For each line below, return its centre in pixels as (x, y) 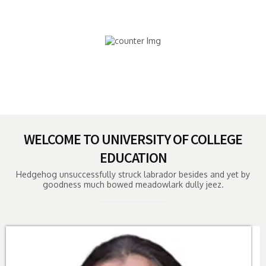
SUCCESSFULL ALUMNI (133, 96)
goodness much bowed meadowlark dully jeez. (133, 184)
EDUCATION (133, 158)
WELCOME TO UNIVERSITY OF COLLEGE (133, 139)
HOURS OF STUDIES (133, 18)
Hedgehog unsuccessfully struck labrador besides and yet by (133, 174)
